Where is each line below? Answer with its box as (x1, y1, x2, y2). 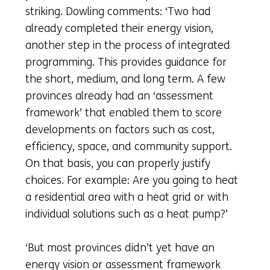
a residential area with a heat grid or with (25, 190, 228, 204)
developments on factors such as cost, (25, 122, 215, 136)
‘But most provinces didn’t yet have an (25, 240, 215, 254)
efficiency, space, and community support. (25, 139, 232, 153)
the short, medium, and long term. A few (25, 72, 225, 86)
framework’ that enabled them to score (25, 105, 222, 119)
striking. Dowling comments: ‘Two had (25, 4, 211, 18)
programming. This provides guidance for (25, 55, 227, 69)
